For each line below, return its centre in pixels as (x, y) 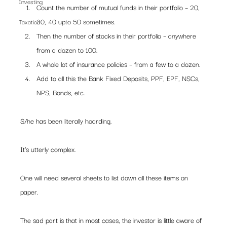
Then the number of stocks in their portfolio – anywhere (118, 35)
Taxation (30, 22)
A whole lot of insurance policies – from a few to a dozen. (119, 64)
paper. (30, 192)
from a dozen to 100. (67, 50)
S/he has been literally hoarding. (66, 121)
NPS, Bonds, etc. (61, 92)
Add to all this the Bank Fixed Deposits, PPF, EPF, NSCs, (119, 78)
